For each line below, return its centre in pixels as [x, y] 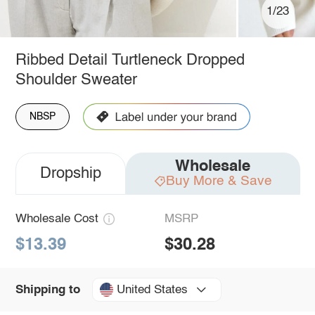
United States [152, 290]
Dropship [70, 173]
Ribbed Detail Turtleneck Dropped [130, 60]
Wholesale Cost [57, 219]
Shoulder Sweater [76, 80]
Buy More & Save [219, 181]
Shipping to [47, 290]
